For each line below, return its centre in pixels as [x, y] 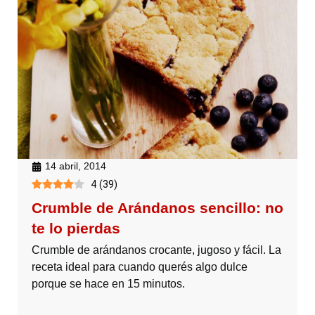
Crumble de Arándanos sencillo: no [157, 208]
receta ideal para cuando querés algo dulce [140, 267]
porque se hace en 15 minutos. [108, 284]
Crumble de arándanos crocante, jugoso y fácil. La [156, 250]
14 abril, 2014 [76, 166]
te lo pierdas [76, 229]
